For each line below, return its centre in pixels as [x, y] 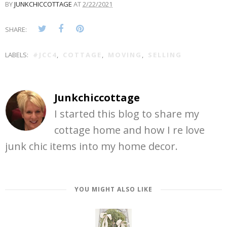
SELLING [165, 55]
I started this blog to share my [127, 114]
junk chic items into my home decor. [91, 146]
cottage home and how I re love [129, 130]
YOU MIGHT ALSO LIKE [113, 190]
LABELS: [17, 55]
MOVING [125, 55]
